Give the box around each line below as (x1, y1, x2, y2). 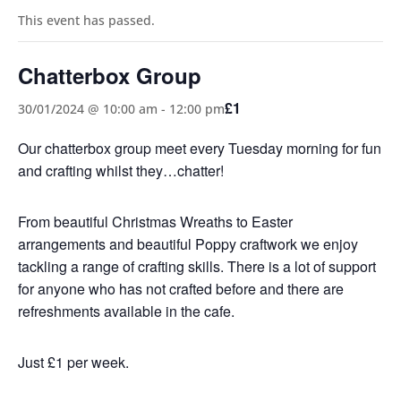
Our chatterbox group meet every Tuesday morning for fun (18, 138, 381, 159)
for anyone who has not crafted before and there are (18, 278, 344, 300)
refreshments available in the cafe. (18, 301, 235, 322)
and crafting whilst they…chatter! (18, 160, 224, 182)
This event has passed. (18, 12, 155, 30)
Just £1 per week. (18, 352, 129, 373)
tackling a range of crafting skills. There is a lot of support (18, 256, 376, 277)
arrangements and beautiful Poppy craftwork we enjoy (18, 234, 358, 255)
